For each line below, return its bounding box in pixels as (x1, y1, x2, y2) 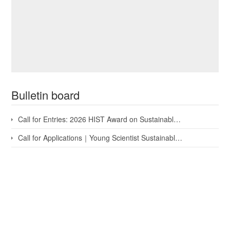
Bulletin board (11, 87, 80, 103)
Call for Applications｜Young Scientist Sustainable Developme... (18, 132, 176, 143)
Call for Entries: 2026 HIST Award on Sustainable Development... (18, 114, 174, 125)
